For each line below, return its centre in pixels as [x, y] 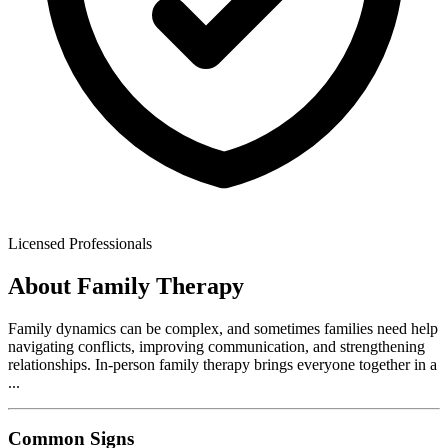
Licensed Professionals [80, 243]
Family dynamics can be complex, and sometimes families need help [223, 328]
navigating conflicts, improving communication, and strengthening [216, 346]
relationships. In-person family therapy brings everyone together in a [222, 364]
